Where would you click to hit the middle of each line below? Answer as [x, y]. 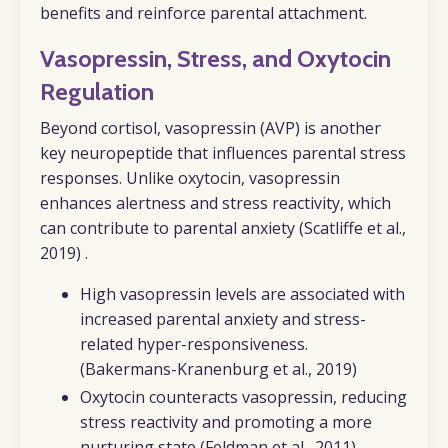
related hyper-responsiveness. [194, 344]
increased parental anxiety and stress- [223, 319]
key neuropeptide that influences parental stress [223, 153]
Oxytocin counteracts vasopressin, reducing [243, 397]
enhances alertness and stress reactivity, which [215, 203]
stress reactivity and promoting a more [226, 422]
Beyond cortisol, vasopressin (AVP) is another [210, 128]
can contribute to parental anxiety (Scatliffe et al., [223, 228]
